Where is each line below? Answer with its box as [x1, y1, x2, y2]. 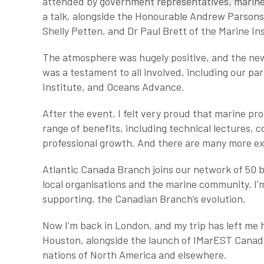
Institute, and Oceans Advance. [42, 80, 187, 93]
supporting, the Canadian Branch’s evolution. [42, 192, 250, 205]
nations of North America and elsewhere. [42, 248, 229, 261]
